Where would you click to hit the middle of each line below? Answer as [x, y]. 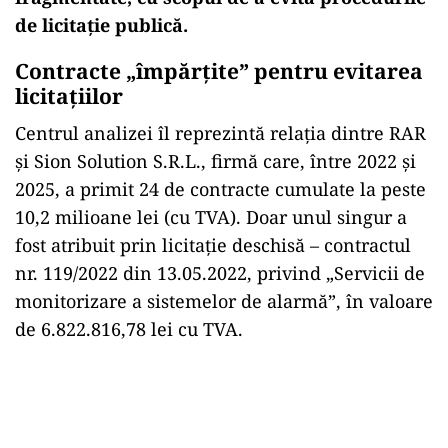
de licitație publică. [101, 24]
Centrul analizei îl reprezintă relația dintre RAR [220, 132]
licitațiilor [69, 95]
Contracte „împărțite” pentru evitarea [219, 70]
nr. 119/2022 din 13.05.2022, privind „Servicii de [220, 272]
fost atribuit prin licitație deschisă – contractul [213, 244]
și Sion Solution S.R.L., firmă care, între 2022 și [215, 160]
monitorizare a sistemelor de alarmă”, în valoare [224, 300]
